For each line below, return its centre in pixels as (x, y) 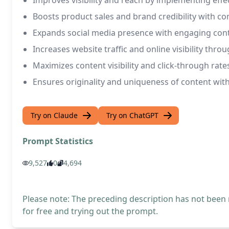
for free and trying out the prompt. (90, 211)
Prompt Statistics (58, 141)
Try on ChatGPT (132, 115)
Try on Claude (54, 115)
